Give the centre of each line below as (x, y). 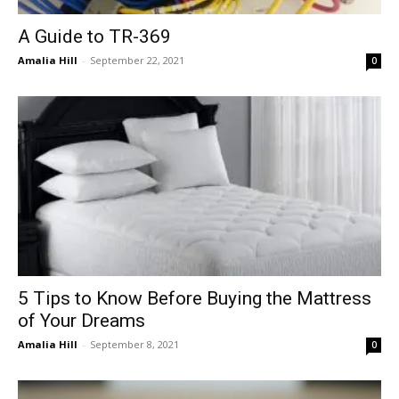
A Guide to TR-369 (94, 37)
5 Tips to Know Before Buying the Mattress (195, 298)
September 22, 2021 (137, 61)
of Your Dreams (81, 320)
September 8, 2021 (134, 344)
